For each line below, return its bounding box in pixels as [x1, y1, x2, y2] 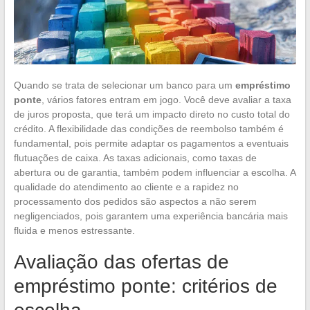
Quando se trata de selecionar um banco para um [13, 79, 235, 91]
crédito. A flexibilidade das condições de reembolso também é [13, 122, 284, 134]
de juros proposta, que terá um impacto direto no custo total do [13, 108, 290, 120]
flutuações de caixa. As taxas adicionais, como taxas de [13, 152, 257, 163]
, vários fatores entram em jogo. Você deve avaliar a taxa [41, 93, 291, 105]
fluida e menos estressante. [13, 224, 135, 236]
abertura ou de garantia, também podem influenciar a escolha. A [13, 166, 295, 178]
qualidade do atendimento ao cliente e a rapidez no [13, 181, 239, 192]
